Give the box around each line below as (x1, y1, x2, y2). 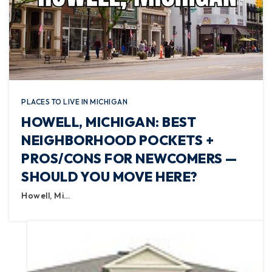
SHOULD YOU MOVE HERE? (21, 168, 198, 185)
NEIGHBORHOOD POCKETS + (21, 132, 214, 149)
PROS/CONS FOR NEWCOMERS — (21, 150, 237, 167)
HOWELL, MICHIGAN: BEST (21, 114, 196, 131)
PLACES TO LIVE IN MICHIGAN (21, 97, 127, 106)
